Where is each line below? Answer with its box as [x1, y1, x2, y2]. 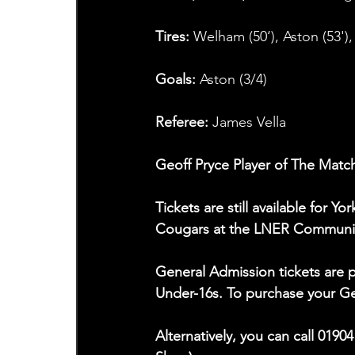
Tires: [155, 28, 193, 46]
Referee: [155, 113, 212, 132]
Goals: [155, 71, 200, 89]
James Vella [212, 113, 286, 132]
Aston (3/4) [199, 71, 267, 89]
